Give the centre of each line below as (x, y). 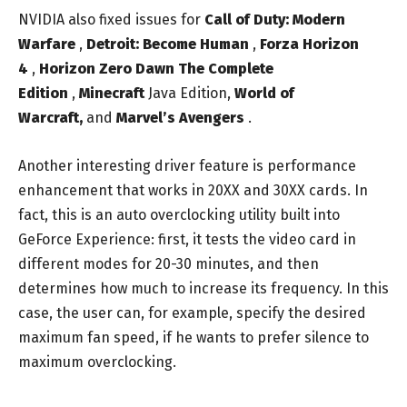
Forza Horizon (309, 44)
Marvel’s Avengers (180, 117)
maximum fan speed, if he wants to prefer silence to (194, 337)
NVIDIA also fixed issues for (111, 19)
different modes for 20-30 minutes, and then (169, 263)
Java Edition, (189, 93)
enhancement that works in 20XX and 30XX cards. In (193, 190)
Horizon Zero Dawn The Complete (156, 68)
